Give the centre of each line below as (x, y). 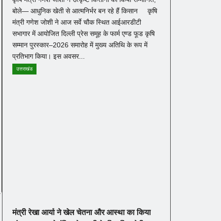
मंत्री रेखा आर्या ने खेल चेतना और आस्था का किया (82, 212)
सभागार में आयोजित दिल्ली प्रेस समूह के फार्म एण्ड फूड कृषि (84, 33)
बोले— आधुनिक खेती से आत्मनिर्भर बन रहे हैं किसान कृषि (85, 11)
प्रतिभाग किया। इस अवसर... (49, 56)
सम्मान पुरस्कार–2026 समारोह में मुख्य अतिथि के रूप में (80, 45)
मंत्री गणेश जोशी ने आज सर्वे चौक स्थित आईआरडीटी (77, 22)
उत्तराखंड (24, 69)
